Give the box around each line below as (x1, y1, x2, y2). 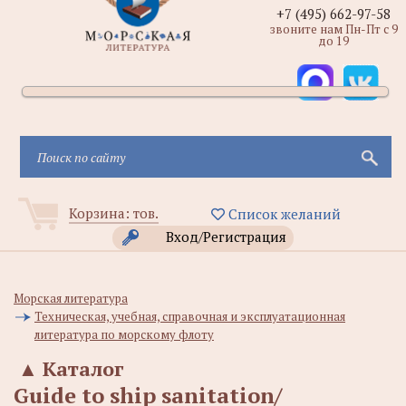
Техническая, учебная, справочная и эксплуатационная (34, 308, 345, 324)
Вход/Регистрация (166, 227, 286, 246)
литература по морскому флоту (34, 326, 214, 343)
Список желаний (224, 205, 341, 223)
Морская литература (14, 290, 128, 306)
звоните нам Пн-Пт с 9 (269, 21, 398, 37)
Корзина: (69, 204, 133, 222)
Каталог (43, 355, 123, 382)
